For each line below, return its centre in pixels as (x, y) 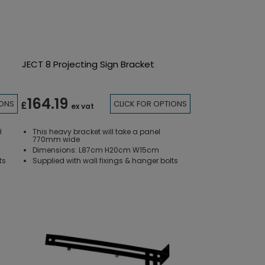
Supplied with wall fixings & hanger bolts (106, 160)
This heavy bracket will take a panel (97, 131)
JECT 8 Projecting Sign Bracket (88, 64)
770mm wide (56, 139)
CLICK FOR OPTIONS (150, 104)
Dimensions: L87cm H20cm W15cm (96, 150)
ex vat (83, 106)
